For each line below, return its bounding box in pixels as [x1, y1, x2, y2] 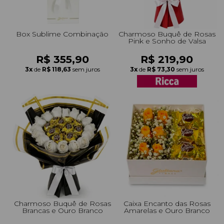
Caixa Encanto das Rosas [123, 198, 210, 208]
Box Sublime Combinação [16, 29, 108, 38]
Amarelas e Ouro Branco [123, 205, 210, 215]
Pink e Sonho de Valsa [127, 36, 206, 45]
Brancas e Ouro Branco [21, 205, 103, 215]
